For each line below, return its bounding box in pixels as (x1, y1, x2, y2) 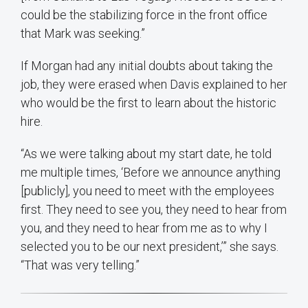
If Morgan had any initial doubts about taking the (21, 58, 273, 74)
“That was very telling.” (21, 258, 140, 273)
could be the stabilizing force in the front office (21, 8, 267, 23)
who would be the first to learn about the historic (21, 96, 276, 111)
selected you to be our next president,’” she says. (21, 239, 278, 254)
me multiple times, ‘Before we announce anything (21, 165, 280, 180)
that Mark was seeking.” (21, 26, 145, 41)
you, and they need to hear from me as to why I (21, 221, 267, 236)
